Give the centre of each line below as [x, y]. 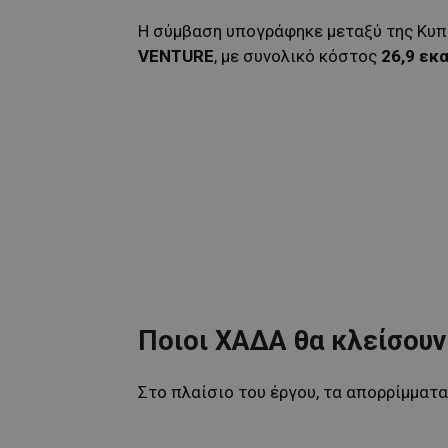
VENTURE [176, 55]
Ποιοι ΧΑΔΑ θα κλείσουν [292, 340]
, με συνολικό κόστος [297, 55]
